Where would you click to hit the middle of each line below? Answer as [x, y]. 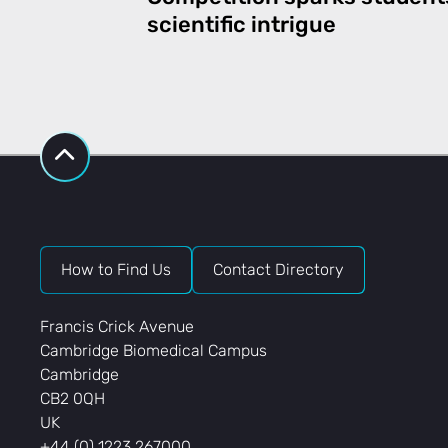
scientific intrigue [241, 24]
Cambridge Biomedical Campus [153, 350]
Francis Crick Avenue [117, 326]
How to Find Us [116, 269]
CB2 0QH [72, 398]
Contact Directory [278, 269]
